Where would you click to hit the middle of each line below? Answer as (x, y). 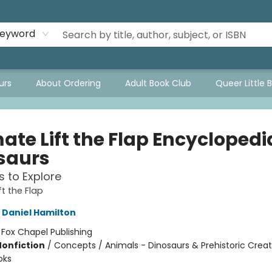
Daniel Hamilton (39, 212)
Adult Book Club (158, 83)
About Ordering (68, 83)
